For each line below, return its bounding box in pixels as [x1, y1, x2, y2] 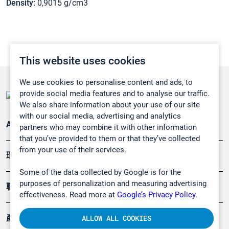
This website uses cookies [19, 54, 146, 67]
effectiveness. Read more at [19, 190, 117, 199]
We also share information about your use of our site [19, 100, 200, 109]
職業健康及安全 [6, 182, 63, 192]
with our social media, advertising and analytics [19, 111, 181, 121]
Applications [6, 120, 52, 130]
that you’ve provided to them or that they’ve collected [19, 133, 200, 143]
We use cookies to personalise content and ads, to [19, 77, 193, 87]
